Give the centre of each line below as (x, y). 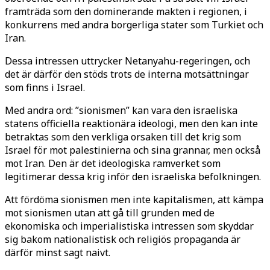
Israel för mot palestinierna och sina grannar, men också (133, 150)
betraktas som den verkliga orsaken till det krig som (123, 137)
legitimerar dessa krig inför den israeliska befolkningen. (133, 176)
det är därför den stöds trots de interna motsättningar (127, 74)
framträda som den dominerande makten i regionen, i (126, 11)
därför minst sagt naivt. (58, 252)
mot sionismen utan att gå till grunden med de (110, 212)
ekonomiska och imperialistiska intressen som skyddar (129, 226)
